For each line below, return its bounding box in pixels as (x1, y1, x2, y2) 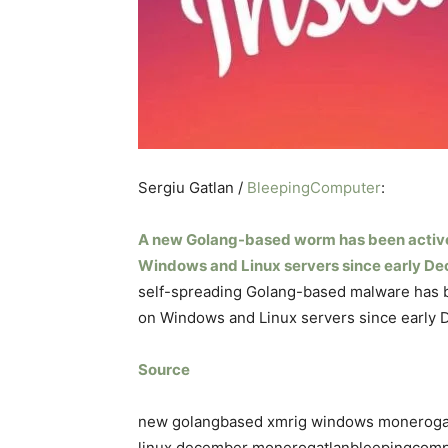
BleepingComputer (247, 178, 381, 197)
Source (138, 360, 190, 379)
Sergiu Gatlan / (138, 178, 247, 197)
